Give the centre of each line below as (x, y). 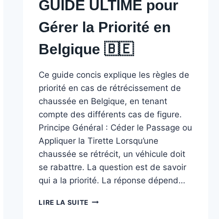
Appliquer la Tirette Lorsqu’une (99, 141)
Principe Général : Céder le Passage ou (116, 127)
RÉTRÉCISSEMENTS (123, 200)
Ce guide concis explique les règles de (114, 75)
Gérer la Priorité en (105, 27)
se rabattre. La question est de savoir (113, 167)
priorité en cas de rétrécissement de (110, 88)
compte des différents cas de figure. (110, 114)
